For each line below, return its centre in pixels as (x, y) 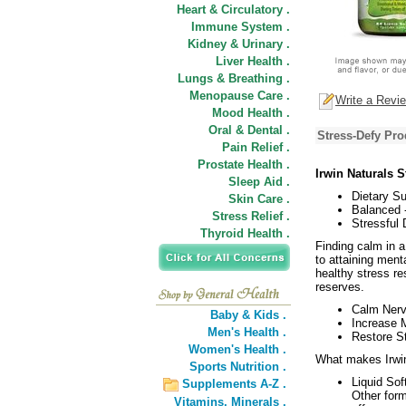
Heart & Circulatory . (233, 10)
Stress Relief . (251, 216)
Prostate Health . (244, 164)
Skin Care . (259, 199)
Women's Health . (237, 349)
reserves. (340, 287)
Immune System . (241, 27)
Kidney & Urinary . (239, 44)
